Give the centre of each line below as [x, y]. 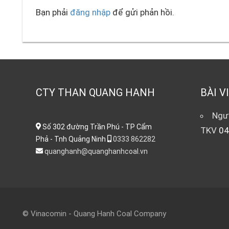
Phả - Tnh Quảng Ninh [71, 139]
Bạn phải [53, 13]
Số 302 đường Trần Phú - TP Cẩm [96, 127]
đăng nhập [90, 13]
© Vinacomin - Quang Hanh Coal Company [94, 213]
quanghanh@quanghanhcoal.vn [96, 151]
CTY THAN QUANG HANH [95, 92]
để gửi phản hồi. [142, 13]
